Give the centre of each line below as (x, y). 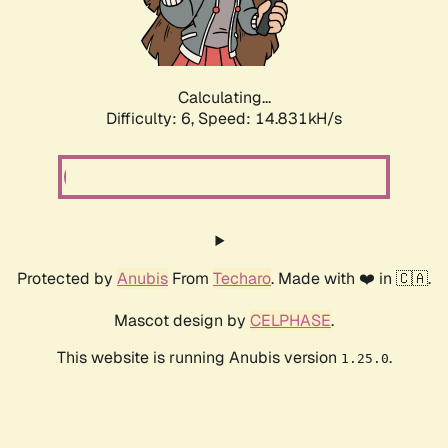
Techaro (242, 279)
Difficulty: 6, (152, 119)
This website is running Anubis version (198, 358)
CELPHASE (290, 321)
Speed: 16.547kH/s (270, 119)
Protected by (67, 279)
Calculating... (224, 98)
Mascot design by (182, 321)
